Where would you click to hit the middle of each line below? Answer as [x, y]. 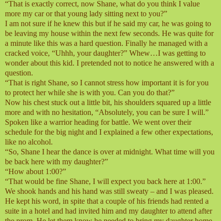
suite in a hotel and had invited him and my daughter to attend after [109, 211]
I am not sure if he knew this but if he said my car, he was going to [108, 24]
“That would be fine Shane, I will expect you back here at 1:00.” [105, 182]
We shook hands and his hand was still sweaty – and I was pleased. [109, 191]
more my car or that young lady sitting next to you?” [86, 14]
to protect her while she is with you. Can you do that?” [90, 93]
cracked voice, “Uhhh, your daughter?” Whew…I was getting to [105, 53]
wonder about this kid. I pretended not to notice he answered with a [110, 63]
